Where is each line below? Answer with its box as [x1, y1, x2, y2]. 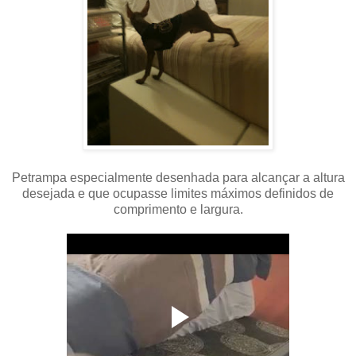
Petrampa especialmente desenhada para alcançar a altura [11, 170, 345, 184]
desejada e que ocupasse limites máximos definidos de [22, 186, 334, 200]
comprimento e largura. [113, 202, 243, 216]
